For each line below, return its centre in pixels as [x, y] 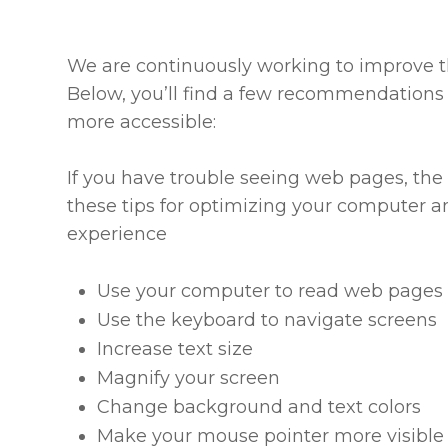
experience [117, 234]
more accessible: [142, 122]
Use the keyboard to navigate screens [267, 320]
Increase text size [175, 349]
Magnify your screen [189, 378]
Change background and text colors [259, 407]
